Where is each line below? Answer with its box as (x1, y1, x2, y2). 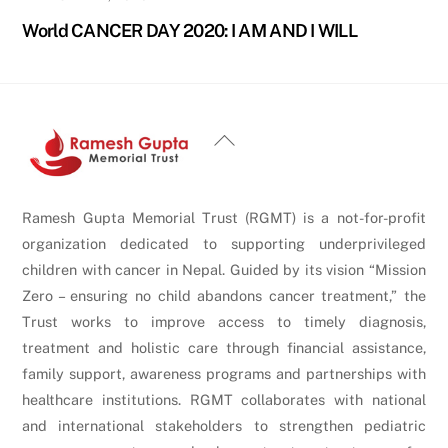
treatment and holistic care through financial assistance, (22, 339, 426, 357)
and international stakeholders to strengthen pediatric (22, 417, 426, 435)
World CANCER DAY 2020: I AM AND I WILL (22, 19, 358, 41)
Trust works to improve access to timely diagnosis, (22, 313, 426, 331)
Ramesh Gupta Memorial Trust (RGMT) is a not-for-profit (22, 209, 426, 227)
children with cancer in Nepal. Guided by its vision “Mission (22, 261, 426, 279)
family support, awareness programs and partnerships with (22, 365, 426, 383)
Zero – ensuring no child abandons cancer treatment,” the (22, 287, 426, 305)
